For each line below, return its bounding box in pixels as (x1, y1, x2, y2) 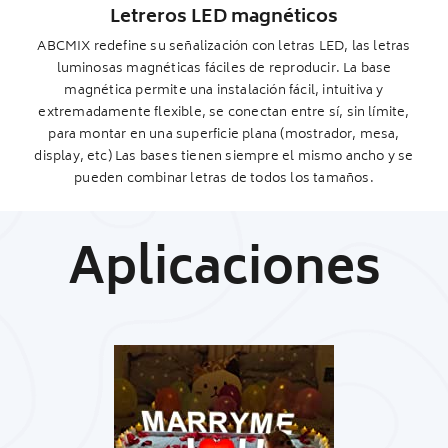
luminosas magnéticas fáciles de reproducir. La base (56, 57, 392, 81)
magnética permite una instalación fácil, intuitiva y (64, 79, 384, 103)
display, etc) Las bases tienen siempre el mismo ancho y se (34, 145, 414, 169)
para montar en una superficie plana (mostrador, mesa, (48, 123, 400, 147)
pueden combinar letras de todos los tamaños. (74, 167, 374, 191)
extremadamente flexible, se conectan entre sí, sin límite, (38, 101, 410, 125)
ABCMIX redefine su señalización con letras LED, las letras (37, 35, 411, 59)
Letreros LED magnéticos (110, 2, 338, 35)
